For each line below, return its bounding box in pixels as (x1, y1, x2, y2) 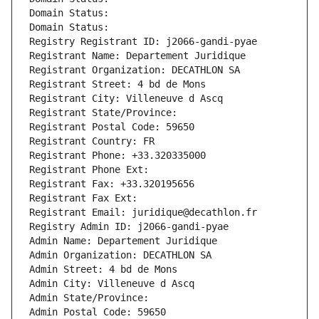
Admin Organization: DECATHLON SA (29, 249, 211, 261)
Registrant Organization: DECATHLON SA (29, 64, 240, 76)
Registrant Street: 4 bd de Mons (29, 78, 206, 90)
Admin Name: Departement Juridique (29, 235, 217, 247)
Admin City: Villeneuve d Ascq (29, 278, 194, 290)
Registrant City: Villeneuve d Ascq (29, 93, 223, 105)
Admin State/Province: (29, 292, 155, 304)
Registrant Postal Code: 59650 (29, 121, 194, 133)
